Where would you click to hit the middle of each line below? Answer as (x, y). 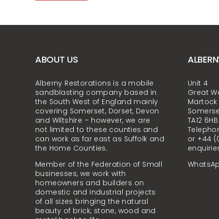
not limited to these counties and (97, 129)
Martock (202, 101)
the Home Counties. (71, 148)
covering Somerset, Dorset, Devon (97, 111)
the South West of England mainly (97, 101)
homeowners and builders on (89, 183)
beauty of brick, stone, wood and (95, 210)
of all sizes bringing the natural (92, 201)
